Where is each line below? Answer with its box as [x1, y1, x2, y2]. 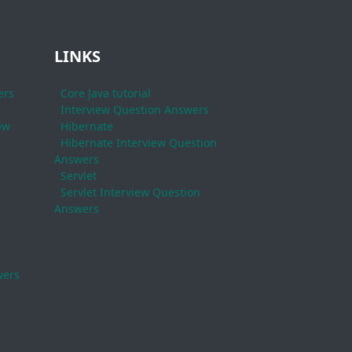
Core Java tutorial [60, 86, 151, 101]
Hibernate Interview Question [60, 135, 217, 150]
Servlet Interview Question [60, 185, 200, 200]
